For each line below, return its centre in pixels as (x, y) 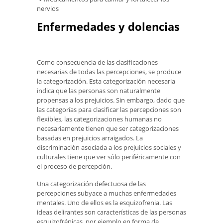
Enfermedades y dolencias (108, 27)
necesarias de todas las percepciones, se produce (109, 71)
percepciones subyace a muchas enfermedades (107, 193)
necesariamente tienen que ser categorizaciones (108, 128)
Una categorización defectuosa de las (91, 183)
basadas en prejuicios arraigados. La (90, 138)
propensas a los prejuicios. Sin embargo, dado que (111, 100)
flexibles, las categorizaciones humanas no (99, 119)
